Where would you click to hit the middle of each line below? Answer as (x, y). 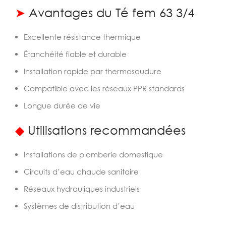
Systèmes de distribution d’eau (79, 206)
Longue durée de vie (62, 105)
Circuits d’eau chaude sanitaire (81, 172)
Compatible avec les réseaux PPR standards (104, 88)
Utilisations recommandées (105, 130)
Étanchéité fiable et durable (75, 54)
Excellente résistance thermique (82, 37)
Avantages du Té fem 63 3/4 (110, 12)
